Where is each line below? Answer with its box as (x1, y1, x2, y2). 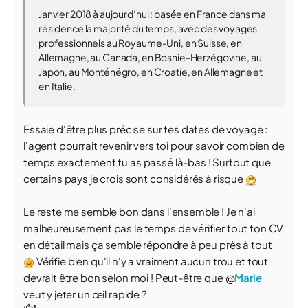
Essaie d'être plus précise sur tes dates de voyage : (23, 122, 268, 135)
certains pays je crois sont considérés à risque (23, 172, 245, 185)
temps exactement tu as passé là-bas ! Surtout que (23, 155, 271, 168)
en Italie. (38, 80, 76, 92)
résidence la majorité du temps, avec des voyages (38, 22, 258, 34)
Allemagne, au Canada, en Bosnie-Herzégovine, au (38, 51, 262, 63)
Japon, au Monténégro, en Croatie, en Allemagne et (38, 65, 263, 78)
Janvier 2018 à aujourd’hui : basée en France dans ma (38, 8, 266, 20)
